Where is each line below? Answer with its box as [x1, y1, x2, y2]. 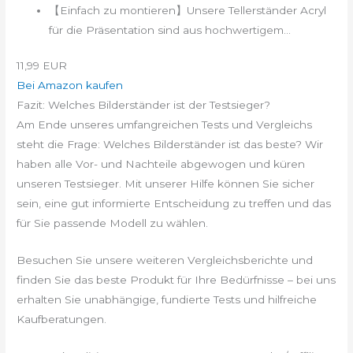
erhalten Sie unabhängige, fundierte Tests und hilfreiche [17, 293, 318, 307]
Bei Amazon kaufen [17, 79, 124, 92]
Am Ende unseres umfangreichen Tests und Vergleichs [17, 118, 313, 132]
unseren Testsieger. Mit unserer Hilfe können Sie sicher [17, 177, 315, 191]
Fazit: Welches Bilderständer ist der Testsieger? [17, 98, 271, 112]
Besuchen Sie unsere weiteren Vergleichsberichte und [17, 254, 314, 267]
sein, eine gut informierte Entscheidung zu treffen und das [17, 197, 332, 210]
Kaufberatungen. [17, 313, 107, 326]
